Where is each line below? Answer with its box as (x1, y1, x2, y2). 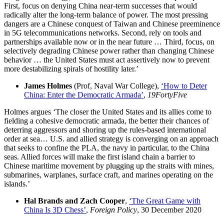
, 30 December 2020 (137, 205, 201, 214)
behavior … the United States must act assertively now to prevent (4, 55, 209, 64)
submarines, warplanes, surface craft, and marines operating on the (4, 170, 213, 179)
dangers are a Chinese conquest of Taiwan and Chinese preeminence (4, 19, 220, 28)
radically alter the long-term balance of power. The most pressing (4, 10, 208, 19)
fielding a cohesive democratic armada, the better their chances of (4, 116, 209, 125)
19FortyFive (147, 90, 187, 99)
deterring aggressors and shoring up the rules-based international (4, 125, 206, 134)
